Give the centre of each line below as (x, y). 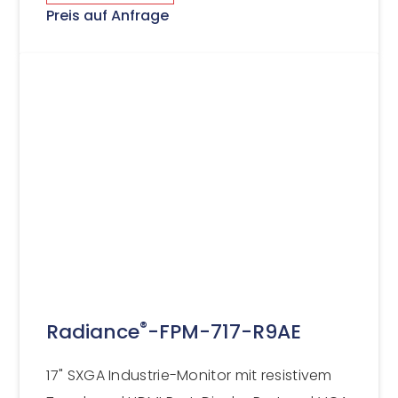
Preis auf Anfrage (108, 15)
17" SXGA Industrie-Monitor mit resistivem (189, 375)
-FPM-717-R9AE (225, 331)
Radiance (93, 331)
